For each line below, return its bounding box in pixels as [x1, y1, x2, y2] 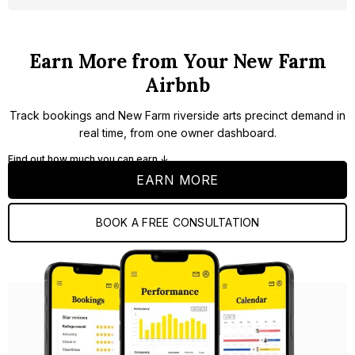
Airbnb [145, 73, 210, 98]
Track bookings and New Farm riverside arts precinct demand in [10, 109, 345, 123]
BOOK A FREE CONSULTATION [95, 216, 260, 230]
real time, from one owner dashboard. [78, 126, 277, 140]
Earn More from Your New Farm [29, 49, 326, 74]
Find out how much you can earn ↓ [8, 153, 168, 166]
